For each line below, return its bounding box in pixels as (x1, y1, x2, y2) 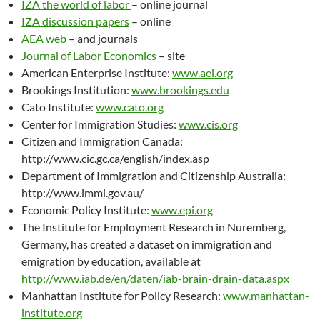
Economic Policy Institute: (21, 203, 151, 216)
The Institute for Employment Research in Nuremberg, (21, 220, 286, 234)
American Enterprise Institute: (21, 66, 172, 79)
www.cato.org (96, 100, 164, 114)
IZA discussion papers (21, 14, 129, 28)
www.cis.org (179, 117, 238, 131)
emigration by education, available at (21, 254, 201, 268)
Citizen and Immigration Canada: (21, 134, 183, 148)
